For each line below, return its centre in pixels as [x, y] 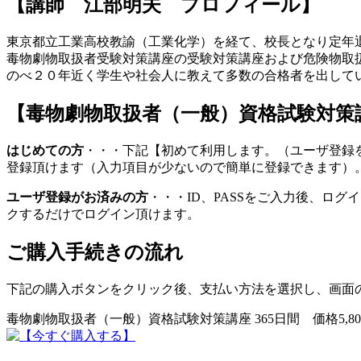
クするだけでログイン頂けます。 [103, 214]
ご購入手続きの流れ [95, 253]
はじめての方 [45, 151]
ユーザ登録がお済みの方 [77, 197]
